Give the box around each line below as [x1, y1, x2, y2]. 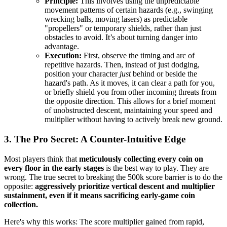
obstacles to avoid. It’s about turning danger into [45, 33, 198, 42]
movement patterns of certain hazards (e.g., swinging [45, 6, 213, 15]
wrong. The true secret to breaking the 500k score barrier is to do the [4, 172, 222, 181]
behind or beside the [131, 69, 197, 79]
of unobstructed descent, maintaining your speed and [45, 106, 212, 115]
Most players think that [4, 154, 79, 163]
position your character [45, 69, 120, 79]
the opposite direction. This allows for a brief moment [45, 97, 215, 106]
